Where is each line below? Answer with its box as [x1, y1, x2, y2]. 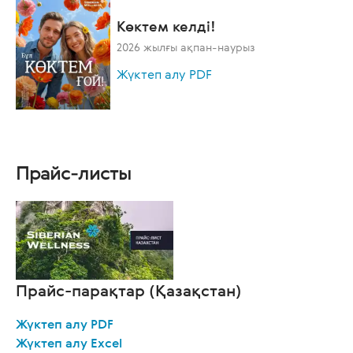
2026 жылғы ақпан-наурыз [117, 39, 255, 54]
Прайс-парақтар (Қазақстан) [16, 280, 242, 302]
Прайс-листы [16, 160, 132, 186]
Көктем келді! [117, 16, 216, 35]
